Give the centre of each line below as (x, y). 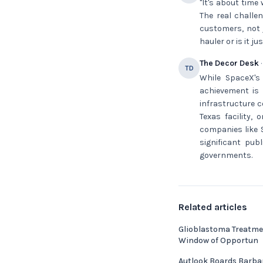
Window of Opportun (218, 240)
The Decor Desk (229, 63)
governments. (226, 155)
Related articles (213, 207)
